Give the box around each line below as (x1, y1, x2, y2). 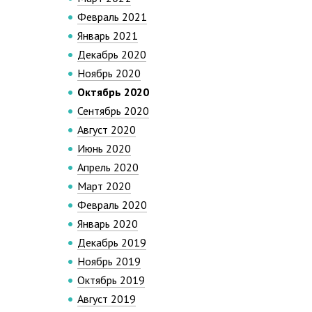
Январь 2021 (77, 29, 138, 42)
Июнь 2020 (77, 141, 131, 155)
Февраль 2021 (77, 10, 147, 24)
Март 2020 (77, 179, 131, 193)
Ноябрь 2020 (77, 66, 141, 80)
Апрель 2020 (77, 160, 139, 174)
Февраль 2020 (77, 198, 147, 212)
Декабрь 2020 (77, 47, 146, 61)
